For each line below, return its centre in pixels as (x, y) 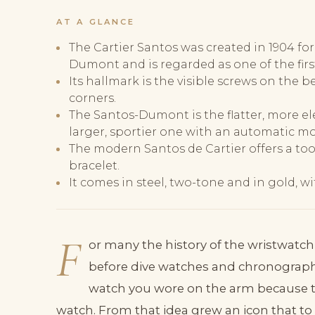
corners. (92, 98)
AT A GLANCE (96, 22)
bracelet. (94, 165)
